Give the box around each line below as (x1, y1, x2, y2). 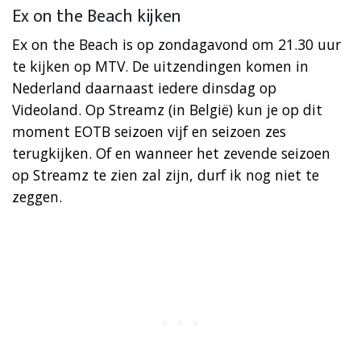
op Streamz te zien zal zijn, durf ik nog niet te (12, 164, 319, 185)
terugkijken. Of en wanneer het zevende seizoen (12, 143, 330, 163)
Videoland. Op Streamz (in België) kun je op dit (12, 99, 322, 119)
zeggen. (12, 186, 62, 206)
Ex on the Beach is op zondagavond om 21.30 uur (12, 34, 341, 54)
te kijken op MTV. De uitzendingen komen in (12, 56, 309, 76)
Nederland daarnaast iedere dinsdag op (12, 77, 276, 98)
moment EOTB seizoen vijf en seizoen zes (12, 121, 286, 141)
